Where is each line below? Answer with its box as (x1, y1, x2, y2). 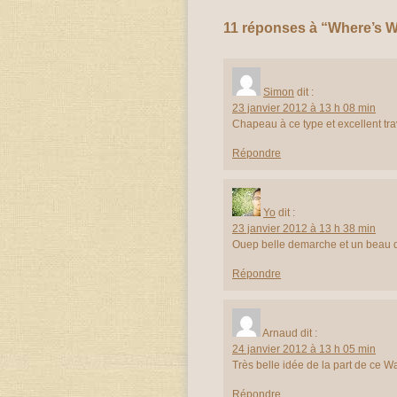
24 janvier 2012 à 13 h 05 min (232, 342, 376, 355)
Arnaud (262, 326, 298, 339)
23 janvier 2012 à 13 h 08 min (232, 101, 376, 114)
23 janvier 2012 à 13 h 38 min (232, 222, 376, 235)
